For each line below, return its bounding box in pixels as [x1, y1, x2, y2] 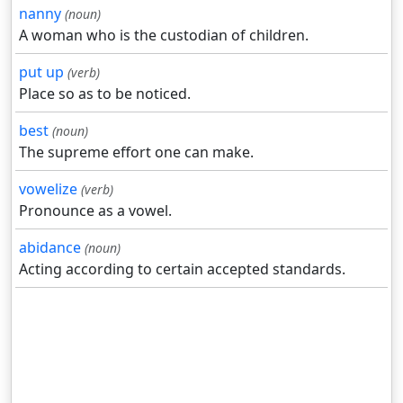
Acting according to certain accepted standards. [19, 258, 345, 279]
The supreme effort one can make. [19, 141, 254, 162]
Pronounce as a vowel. [19, 200, 172, 220]
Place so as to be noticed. [19, 83, 191, 103]
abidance [19, 237, 81, 257]
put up [19, 61, 64, 82]
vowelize [19, 178, 77, 199]
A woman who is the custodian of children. [19, 24, 309, 45]
